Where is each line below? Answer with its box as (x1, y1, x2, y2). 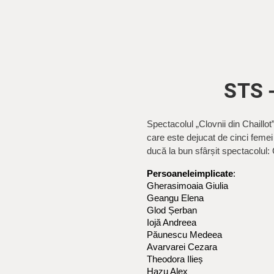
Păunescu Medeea (147, 230, 224, 240)
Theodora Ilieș (147, 254, 203, 264)
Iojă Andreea (147, 218, 199, 228)
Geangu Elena (147, 193, 204, 203)
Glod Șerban (147, 206, 197, 215)
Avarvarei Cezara (147, 242, 217, 252)
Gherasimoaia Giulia (147, 181, 228, 191)
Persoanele (147, 169, 194, 179)
